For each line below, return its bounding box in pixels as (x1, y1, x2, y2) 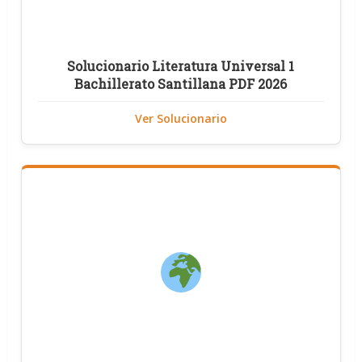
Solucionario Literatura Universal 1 (67, 57, 295, 74)
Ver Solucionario (134, 111, 227, 126)
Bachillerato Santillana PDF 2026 (74, 74, 288, 92)
